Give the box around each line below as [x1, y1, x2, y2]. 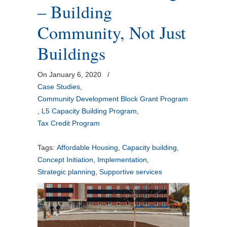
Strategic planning [37, 168, 95, 176]
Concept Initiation [37, 156, 93, 164]
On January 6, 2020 [37, 70, 103, 79]
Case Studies [37, 83, 80, 91]
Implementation [97, 156, 147, 164]
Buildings [37, 42, 105, 65]
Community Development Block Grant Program [37, 95, 188, 103]
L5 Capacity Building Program [42, 107, 137, 115]
